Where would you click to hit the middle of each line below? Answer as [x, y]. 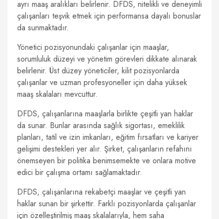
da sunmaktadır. [43, 28]
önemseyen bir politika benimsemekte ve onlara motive [107, 161]
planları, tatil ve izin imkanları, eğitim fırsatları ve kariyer [108, 137]
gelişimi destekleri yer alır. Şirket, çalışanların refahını [105, 149]
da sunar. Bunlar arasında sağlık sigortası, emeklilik [101, 125]
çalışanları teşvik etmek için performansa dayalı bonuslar [109, 16]
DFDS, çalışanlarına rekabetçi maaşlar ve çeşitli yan [101, 192]
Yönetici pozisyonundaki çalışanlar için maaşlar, [93, 47]
